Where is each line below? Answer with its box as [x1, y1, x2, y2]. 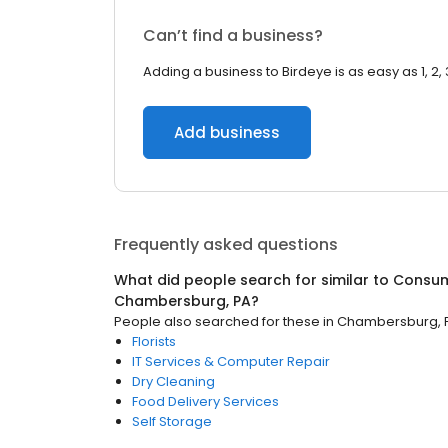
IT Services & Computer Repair [132, 352, 330, 371]
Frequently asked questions [114, 233, 338, 256]
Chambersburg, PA [114, 291, 251, 311]
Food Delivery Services [132, 392, 279, 411]
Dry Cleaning [132, 372, 215, 391]
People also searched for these [114, 312, 320, 331]
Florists [132, 332, 176, 351]
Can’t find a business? [143, 24, 323, 47]
